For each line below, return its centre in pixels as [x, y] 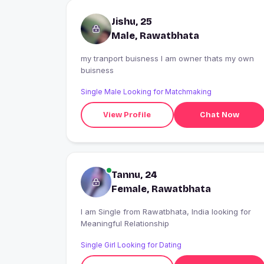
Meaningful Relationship [125, 224]
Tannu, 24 [134, 175]
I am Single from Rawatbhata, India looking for [102, 212]
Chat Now [219, 115]
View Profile [127, 115]
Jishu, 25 [132, 22]
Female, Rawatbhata [161, 189]
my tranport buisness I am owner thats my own [167, 59]
